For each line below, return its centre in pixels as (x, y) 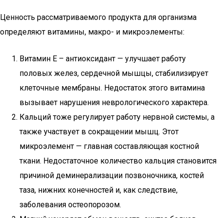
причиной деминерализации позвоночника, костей (112, 175)
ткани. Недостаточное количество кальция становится (118, 161)
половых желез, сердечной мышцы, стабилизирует (114, 73)
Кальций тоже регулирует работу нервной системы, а (117, 117)
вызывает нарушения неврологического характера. (114, 102)
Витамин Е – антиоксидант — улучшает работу (103, 59)
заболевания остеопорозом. (70, 205)
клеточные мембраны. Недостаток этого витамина (112, 88)
